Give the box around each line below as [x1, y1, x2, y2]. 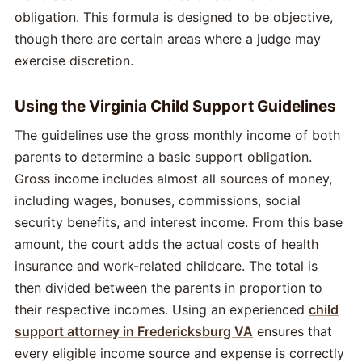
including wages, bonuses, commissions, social [15, 192, 301, 209]
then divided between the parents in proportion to [15, 280, 322, 297]
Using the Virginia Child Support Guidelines [15, 97, 336, 116]
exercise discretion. [15, 53, 133, 69]
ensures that [253, 323, 332, 340]
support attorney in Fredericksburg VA [15, 323, 253, 340]
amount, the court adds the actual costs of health [15, 236, 318, 253]
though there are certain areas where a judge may [15, 31, 321, 48]
